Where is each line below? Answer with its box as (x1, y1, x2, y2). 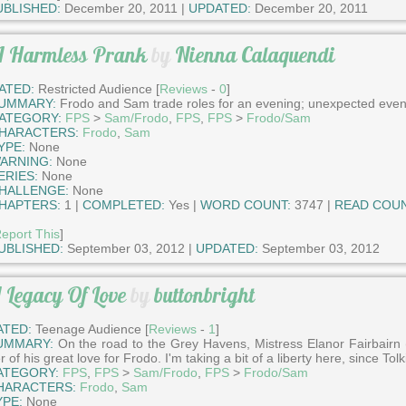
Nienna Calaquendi (174, 41, 335, 68)
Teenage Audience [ (31, 322, 149, 337)
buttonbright (153, 282, 255, 308)
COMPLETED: (82, 198, 165, 212)
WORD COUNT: (199, 198, 291, 212)
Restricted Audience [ (34, 82, 159, 96)
